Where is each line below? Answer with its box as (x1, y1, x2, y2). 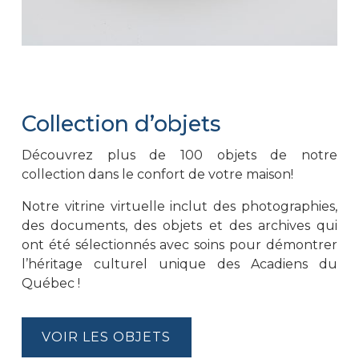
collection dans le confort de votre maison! (21, 167, 293, 183)
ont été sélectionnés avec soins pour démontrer (21, 237, 338, 253)
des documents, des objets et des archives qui (21, 218, 338, 234)
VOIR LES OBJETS (42, 329, 171, 345)
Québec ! (21, 276, 80, 292)
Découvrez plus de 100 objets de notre (21, 147, 338, 163)
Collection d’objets (21, 111, 220, 138)
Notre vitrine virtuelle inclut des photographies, (21, 199, 338, 215)
